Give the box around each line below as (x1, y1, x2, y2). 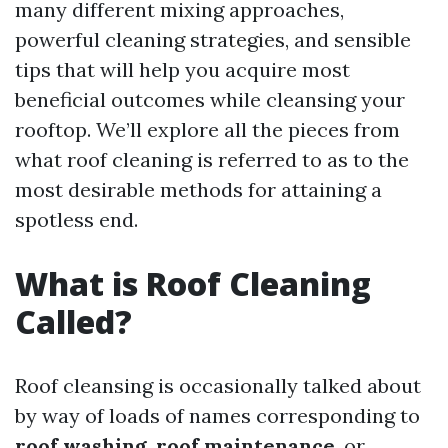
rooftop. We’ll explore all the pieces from (15, 117, 400, 142)
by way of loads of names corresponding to (15, 403, 420, 428)
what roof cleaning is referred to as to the (15, 147, 409, 172)
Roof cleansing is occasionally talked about (15, 373, 421, 398)
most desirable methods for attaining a (15, 177, 382, 202)
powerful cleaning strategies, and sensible (15, 27, 411, 52)
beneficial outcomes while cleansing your (15, 87, 405, 112)
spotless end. (15, 207, 138, 232)
